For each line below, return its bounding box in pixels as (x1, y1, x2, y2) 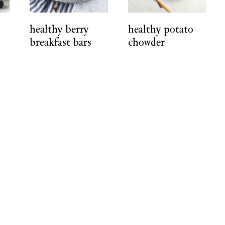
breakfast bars (29, 35, 91, 50)
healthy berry (29, 22, 89, 37)
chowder (128, 35, 165, 50)
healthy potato (128, 22, 193, 37)
